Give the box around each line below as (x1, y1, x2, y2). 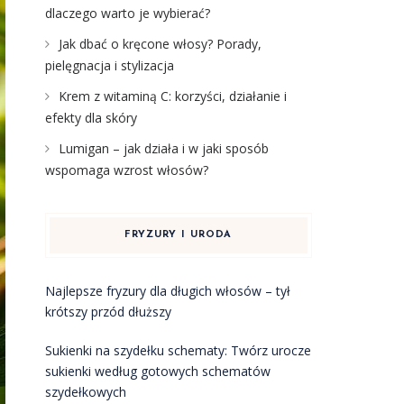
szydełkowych (44, 383, 126, 400)
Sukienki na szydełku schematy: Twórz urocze (44, 342, 311, 359)
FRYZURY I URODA (124, 230, 233, 240)
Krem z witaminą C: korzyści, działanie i (58, 87, 287, 105)
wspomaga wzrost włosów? (44, 161, 208, 179)
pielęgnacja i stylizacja (44, 57, 174, 74)
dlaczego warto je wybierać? (44, 5, 210, 22)
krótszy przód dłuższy (44, 303, 171, 320)
